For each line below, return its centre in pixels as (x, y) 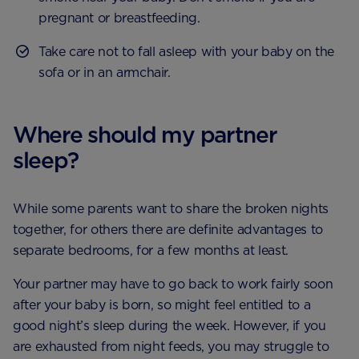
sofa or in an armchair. (105, 73)
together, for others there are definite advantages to (168, 230)
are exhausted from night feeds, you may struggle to (171, 347)
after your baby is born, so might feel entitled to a (162, 305)
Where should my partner (145, 135)
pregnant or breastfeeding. (119, 18)
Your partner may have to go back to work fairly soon (173, 284)
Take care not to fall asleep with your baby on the (187, 52)
